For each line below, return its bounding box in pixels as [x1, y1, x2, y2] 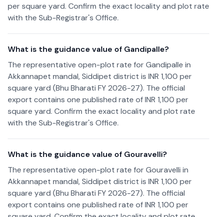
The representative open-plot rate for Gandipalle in [8, 60, 191, 70]
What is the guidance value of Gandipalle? [8, 44, 169, 54]
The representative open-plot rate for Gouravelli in [8, 165, 188, 175]
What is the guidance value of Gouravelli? [8, 149, 167, 159]
